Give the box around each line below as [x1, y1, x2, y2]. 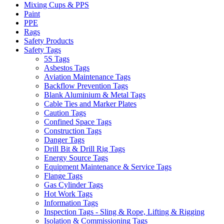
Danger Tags [44, 135, 84, 144]
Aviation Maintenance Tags [44, 72, 130, 81]
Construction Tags [44, 126, 101, 135]
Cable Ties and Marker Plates [44, 99, 136, 108]
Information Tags [44, 198, 98, 207]
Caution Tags [44, 108, 86, 117]
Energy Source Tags [44, 153, 108, 162]
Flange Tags [44, 171, 82, 180]
